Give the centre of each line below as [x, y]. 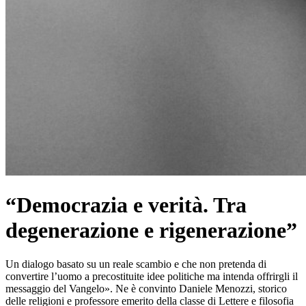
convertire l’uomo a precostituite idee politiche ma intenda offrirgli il [152, 276]
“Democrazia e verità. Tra [126, 205]
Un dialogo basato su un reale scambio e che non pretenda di [136, 264]
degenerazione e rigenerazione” [151, 231]
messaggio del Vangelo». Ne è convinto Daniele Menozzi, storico [146, 288]
